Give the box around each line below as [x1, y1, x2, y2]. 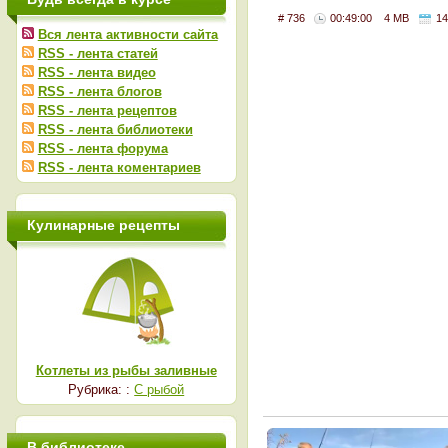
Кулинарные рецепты [26, 217, 180, 233]
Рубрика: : [68, 382, 135, 397]
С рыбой [134, 382, 185, 397]
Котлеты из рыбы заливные [35, 363, 217, 378]
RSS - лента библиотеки [37, 122, 193, 137]
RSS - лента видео [37, 65, 156, 80]
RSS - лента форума [37, 141, 168, 156]
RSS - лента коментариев [37, 160, 201, 175]
